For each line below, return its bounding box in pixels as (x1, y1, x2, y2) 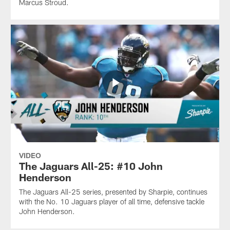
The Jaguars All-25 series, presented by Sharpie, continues (18, 187, 207, 196)
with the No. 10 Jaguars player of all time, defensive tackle (18, 197, 204, 206)
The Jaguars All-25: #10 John (18, 160, 163, 172)
